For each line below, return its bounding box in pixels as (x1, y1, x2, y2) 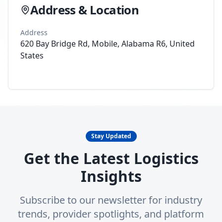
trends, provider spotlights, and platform (18, 207, 204, 221)
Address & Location (30, 1, 139, 18)
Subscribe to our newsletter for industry (20, 193, 202, 207)
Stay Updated (91, 132, 131, 140)
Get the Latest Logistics (23, 148, 199, 168)
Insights (80, 166, 142, 186)
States (20, 50, 44, 61)
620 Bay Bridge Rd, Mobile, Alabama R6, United (20, 38, 195, 49)
